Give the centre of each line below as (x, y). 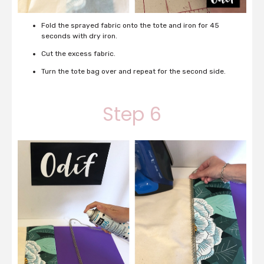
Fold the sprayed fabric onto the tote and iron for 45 (130, 26)
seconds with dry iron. (79, 36)
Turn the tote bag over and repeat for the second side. (133, 72)
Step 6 (132, 114)
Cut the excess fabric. (78, 54)
